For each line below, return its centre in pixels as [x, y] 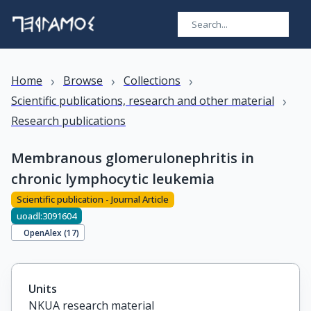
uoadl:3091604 [47, 216]
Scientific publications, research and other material [143, 101]
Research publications [68, 121]
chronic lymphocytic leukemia [113, 179]
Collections [152, 81]
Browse [83, 81]
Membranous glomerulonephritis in [133, 158]
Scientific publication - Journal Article [93, 200]
